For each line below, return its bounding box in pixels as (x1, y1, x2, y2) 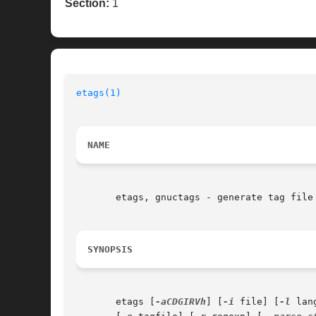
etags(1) (76, 87, 121, 99)
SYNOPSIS (87, 244, 133, 255)
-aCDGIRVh (155, 296, 206, 308)
